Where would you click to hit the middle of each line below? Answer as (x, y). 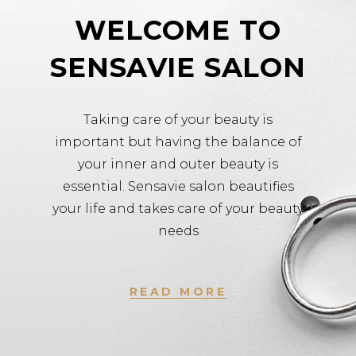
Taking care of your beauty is (178, 119)
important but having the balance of (178, 141)
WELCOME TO (178, 30)
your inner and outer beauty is (178, 164)
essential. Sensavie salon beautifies (178, 186)
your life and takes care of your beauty (178, 208)
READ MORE (178, 291)
